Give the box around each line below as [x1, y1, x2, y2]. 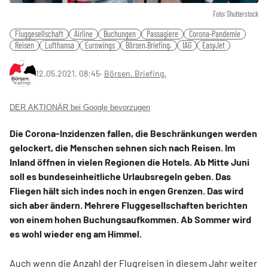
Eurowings [85, 39, 115, 50]
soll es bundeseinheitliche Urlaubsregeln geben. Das [10, 170, 231, 182]
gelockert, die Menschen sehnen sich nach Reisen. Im [10, 141, 235, 153]
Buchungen [103, 28, 136, 39]
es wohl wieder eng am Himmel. [10, 227, 142, 239]
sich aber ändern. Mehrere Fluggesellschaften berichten [10, 199, 248, 211]
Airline [74, 28, 93, 39]
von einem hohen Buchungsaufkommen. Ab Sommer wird [10, 213, 251, 225]
